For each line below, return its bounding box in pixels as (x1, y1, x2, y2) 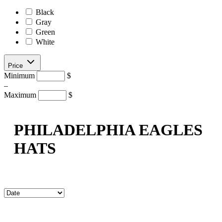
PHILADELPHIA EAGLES (14, 121, 203, 139)
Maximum (4, 90, 38, 99)
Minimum (4, 71, 37, 80)
